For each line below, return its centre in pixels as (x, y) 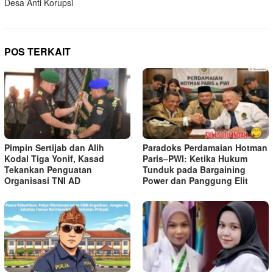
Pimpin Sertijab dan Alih (54, 148)
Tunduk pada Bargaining (194, 170)
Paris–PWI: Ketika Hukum (195, 159)
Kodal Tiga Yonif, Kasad (54, 159)
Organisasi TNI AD (42, 181)
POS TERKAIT (37, 52)
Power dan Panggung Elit (195, 181)
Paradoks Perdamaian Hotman (205, 148)
